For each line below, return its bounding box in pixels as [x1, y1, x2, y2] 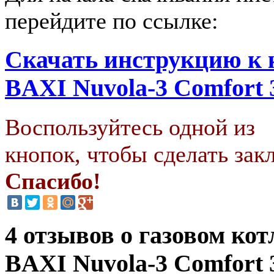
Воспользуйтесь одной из [5, 114, 255, 140]
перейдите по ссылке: [5, 8, 218, 34]
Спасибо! [5, 168, 101, 194]
